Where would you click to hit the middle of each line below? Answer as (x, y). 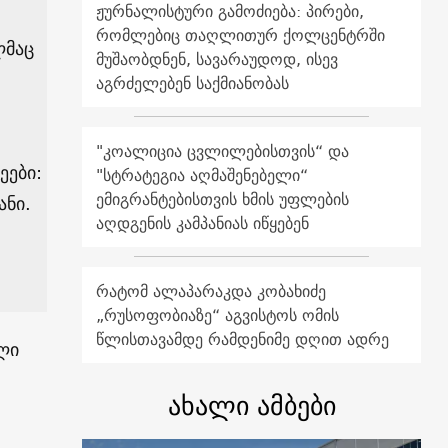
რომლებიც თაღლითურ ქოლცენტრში (241, 34)
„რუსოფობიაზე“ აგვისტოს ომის (218, 314)
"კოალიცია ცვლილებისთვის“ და (223, 150)
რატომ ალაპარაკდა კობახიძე (211, 290)
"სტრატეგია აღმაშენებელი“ (202, 174)
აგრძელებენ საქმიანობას (193, 82)
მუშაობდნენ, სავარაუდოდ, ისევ (217, 58)
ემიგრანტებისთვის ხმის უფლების (223, 198)
